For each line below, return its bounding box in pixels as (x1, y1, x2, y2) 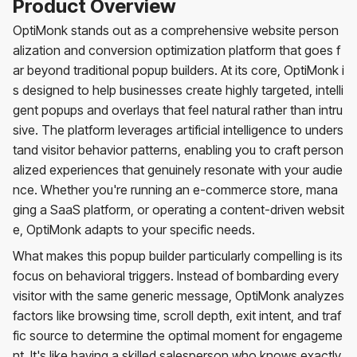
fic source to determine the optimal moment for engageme (13, 327, 343, 343)
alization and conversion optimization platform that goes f (13, 41, 340, 58)
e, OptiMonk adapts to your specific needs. (13, 221, 255, 237)
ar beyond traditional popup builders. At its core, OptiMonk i (13, 61, 344, 78)
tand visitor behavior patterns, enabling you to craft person (13, 141, 343, 158)
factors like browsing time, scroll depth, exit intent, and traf (13, 307, 341, 324)
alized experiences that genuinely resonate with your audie (13, 161, 343, 178)
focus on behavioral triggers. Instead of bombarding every (13, 267, 339, 284)
